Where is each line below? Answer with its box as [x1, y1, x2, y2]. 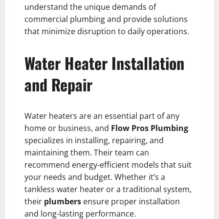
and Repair [24, 73, 92, 96]
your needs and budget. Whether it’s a [24, 172, 165, 183]
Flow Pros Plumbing [111, 123, 188, 134]
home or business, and [24, 123, 111, 134]
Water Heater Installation [24, 51, 184, 75]
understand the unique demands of [24, 1, 156, 13]
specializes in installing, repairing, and [24, 135, 164, 146]
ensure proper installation [81, 196, 180, 207]
